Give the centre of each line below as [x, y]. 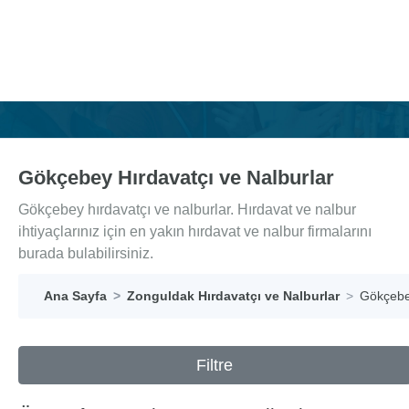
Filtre [215, 365]
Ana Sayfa [75, 296]
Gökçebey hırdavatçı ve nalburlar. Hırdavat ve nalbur [187, 210]
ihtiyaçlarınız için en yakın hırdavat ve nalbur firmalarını [195, 231]
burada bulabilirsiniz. [86, 253]
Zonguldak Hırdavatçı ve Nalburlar [233, 296]
